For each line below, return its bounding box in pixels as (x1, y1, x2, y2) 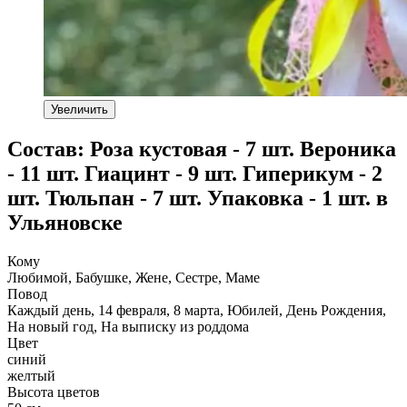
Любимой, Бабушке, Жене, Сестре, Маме (7, 269, 260, 285)
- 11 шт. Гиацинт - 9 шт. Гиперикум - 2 (7, 161, 382, 185)
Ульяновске (7, 210, 123, 234)
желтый (7, 367, 55, 383)
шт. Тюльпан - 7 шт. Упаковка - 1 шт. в (7, 185, 388, 210)
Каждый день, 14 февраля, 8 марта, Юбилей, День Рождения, (7, 302, 386, 318)
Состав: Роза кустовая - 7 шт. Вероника (7, 136, 396, 161)
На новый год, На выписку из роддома (7, 318, 249, 334)
